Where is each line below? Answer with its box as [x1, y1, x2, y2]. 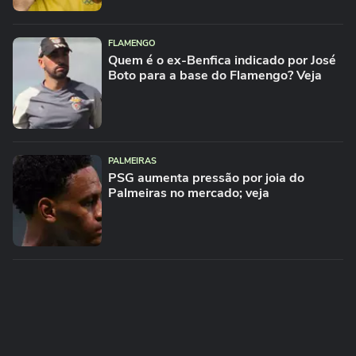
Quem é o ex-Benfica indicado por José [108, 52, 336, 69]
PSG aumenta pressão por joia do [108, 169, 304, 187]
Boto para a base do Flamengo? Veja [108, 67, 322, 84]
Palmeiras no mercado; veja [108, 184, 269, 202]
